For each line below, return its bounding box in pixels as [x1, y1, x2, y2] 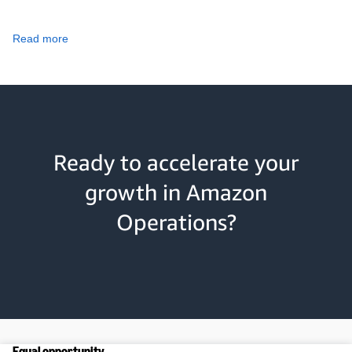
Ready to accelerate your [53, 149, 299, 176]
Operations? [115, 209, 236, 236]
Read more [13, 32, 68, 46]
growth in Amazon [85, 179, 267, 206]
